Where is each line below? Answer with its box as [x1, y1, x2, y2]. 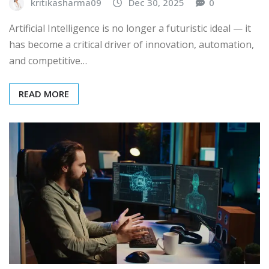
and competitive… [9, 54, 87, 68]
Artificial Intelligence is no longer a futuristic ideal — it [9, 22, 251, 35]
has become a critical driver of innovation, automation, [9, 38, 254, 52]
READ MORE [19, 88, 69, 100]
